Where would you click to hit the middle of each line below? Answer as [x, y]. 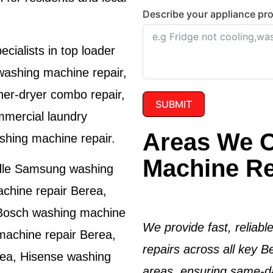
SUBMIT [174, 105]
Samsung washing [64, 169]
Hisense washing [66, 257]
